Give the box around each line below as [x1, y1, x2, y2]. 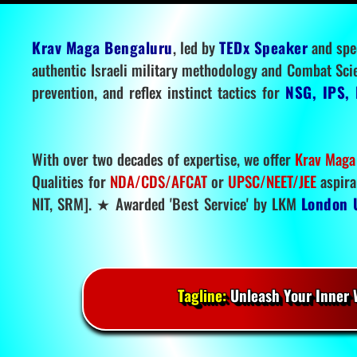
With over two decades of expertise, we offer [32, 147, 296, 171]
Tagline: [178, 284, 226, 307]
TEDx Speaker [219, 36, 308, 59]
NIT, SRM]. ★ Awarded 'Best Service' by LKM [32, 192, 301, 215]
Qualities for [32, 170, 110, 193]
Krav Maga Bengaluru [32, 36, 173, 59]
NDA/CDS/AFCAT [109, 170, 207, 193]
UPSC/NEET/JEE [228, 170, 317, 193]
